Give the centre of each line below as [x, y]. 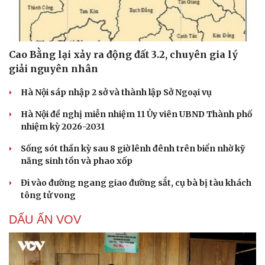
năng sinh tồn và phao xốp [77, 161]
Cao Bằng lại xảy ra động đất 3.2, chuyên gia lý [123, 54]
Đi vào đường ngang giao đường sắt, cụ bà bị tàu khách [136, 182]
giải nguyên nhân [54, 68]
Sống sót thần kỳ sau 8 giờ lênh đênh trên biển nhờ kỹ [133, 148]
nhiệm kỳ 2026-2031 [63, 126]
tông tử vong [48, 195]
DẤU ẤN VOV [45, 219]
